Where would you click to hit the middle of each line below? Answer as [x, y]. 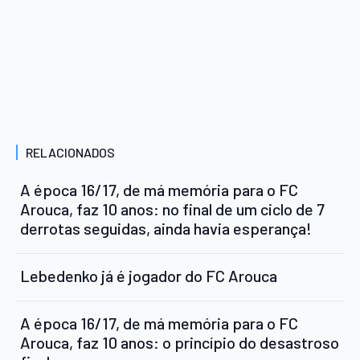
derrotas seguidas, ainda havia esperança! [166, 228]
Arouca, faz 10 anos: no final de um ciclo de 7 [172, 209]
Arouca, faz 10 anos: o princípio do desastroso [180, 342]
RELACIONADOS [70, 152]
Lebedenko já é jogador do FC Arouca [149, 275]
